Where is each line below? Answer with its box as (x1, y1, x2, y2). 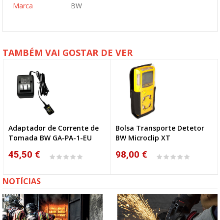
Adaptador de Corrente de (8, 123, 99, 133)
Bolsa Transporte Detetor (115, 123, 204, 133)
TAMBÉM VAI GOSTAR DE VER (2, 47, 133, 58)
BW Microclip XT (115, 133, 170, 142)
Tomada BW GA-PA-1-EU (8, 133, 92, 142)
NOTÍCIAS (2, 176, 41, 187)
